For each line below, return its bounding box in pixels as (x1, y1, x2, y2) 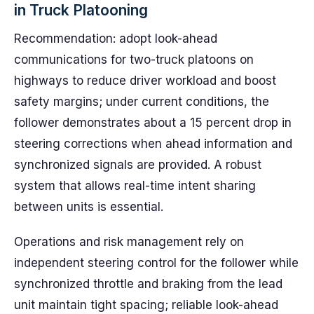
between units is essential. (14, 200, 163, 214)
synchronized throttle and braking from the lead (14, 277, 282, 291)
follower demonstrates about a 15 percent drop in (14, 116, 292, 130)
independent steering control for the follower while (14, 256, 299, 270)
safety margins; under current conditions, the (14, 95, 269, 109)
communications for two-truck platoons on (14, 53, 254, 67)
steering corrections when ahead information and (14, 137, 292, 151)
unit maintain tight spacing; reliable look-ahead (14, 298, 278, 312)
